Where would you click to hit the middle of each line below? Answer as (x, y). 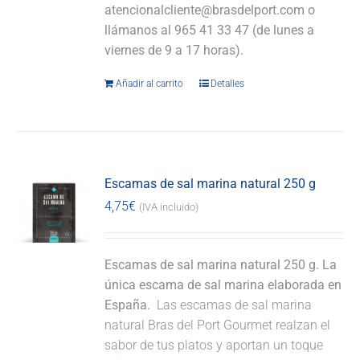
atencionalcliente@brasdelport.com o (210, 10)
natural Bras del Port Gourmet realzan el (218, 325)
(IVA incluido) (169, 207)
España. (129, 305)
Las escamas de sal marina (233, 305)
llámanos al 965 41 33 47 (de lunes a (210, 30)
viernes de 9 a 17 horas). (174, 50)
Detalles (228, 84)
